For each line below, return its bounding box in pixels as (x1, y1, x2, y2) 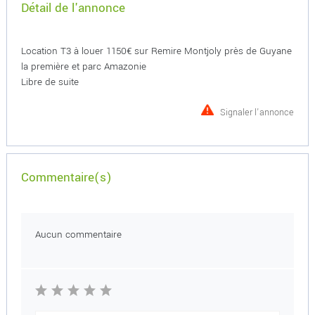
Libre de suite (20, 75, 79, 89)
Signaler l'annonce (220, 105, 295, 119)
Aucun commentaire (34, 228, 122, 241)
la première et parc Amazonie (20, 60, 146, 73)
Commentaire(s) (20, 169, 112, 186)
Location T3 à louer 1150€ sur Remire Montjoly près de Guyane (20, 44, 292, 58)
